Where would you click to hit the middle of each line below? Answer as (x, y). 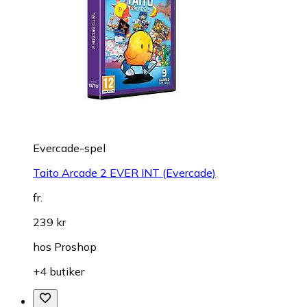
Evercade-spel (69, 148)
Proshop (75, 247)
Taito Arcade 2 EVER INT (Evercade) (124, 173)
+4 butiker (59, 272)
